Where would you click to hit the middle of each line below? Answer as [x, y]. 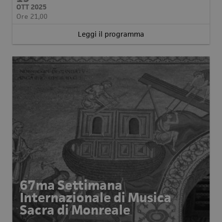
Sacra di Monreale [75, 210]
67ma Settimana [71, 185]
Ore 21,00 [32, 16]
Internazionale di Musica [96, 198]
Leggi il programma [111, 34]
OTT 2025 [31, 7]
